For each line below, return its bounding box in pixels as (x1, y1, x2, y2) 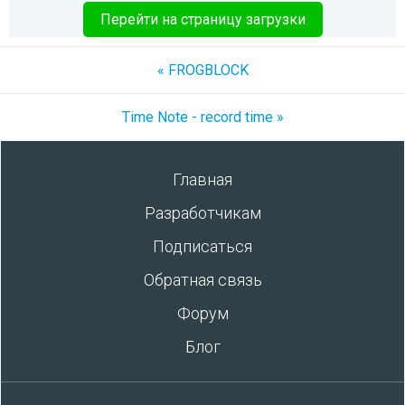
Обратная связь (143, 270, 262, 289)
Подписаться (153, 237, 252, 256)
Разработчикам (144, 203, 261, 222)
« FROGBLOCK (156, 61, 249, 79)
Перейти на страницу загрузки (99, 11, 306, 28)
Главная (173, 170, 232, 189)
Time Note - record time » (121, 108, 284, 126)
